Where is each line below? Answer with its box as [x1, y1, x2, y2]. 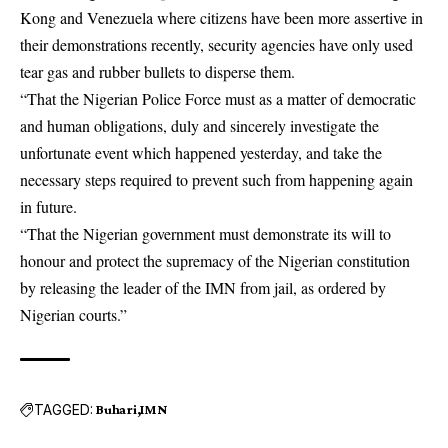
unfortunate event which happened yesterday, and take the [20, 142, 382, 163]
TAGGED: [34, 400, 93, 418]
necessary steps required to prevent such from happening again [20, 169, 413, 190]
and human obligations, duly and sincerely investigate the [20, 115, 379, 136]
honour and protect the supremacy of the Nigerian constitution [20, 250, 410, 271]
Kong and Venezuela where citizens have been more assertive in [20, 7, 423, 28]
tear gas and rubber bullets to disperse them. [20, 61, 295, 82]
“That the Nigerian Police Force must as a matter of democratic [20, 88, 416, 109]
